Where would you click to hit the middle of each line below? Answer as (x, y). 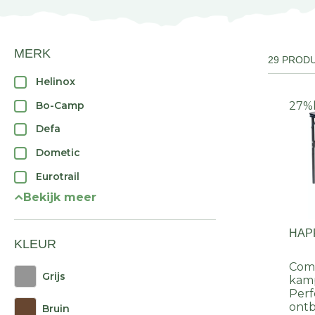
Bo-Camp (60, 105)
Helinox (56, 82)
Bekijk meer (60, 198)
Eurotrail (58, 176)
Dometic (58, 152)
